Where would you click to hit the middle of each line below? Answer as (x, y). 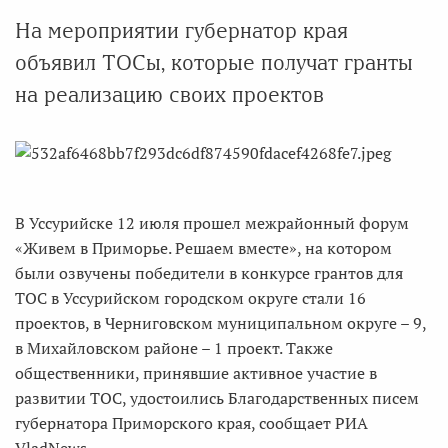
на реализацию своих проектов (169, 94)
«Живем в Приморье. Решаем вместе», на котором (203, 248)
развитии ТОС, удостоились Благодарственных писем (217, 398)
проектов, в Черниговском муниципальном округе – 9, (220, 323)
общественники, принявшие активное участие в (196, 373)
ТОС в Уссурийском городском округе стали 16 (190, 298)
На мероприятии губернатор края (181, 30)
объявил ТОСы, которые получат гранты (214, 62)
